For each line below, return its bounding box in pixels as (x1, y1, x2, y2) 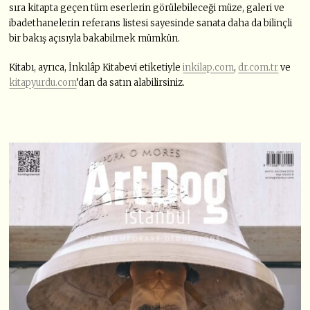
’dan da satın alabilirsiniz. (76, 77, 188, 89)
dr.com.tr (238, 62, 279, 74)
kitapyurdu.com (9, 77, 77, 89)
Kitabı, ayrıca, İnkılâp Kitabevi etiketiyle (9, 62, 183, 74)
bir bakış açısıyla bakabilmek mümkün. (9, 33, 181, 45)
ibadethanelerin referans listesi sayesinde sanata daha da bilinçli (9, 17, 293, 30)
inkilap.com (183, 62, 235, 74)
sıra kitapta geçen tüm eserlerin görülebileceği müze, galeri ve (9, 2, 285, 15)
